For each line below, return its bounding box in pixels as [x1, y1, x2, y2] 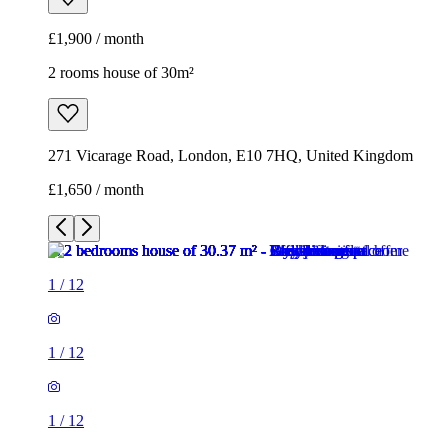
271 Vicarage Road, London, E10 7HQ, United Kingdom [48, 147, 413, 165]
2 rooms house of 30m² [48, 64, 194, 82]
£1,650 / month [48, 181, 144, 199]
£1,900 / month [48, 30, 144, 48]
